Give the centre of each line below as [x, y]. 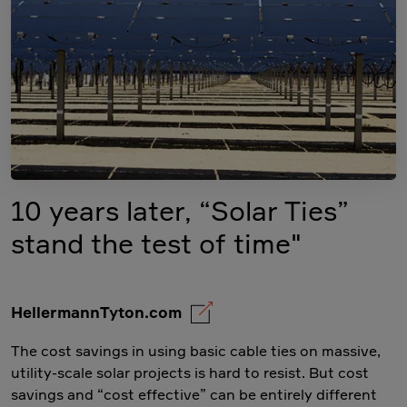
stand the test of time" [156, 243]
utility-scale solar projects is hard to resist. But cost [190, 372]
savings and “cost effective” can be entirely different [194, 394]
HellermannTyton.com [96, 312]
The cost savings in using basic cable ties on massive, [196, 350]
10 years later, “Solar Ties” [180, 210]
